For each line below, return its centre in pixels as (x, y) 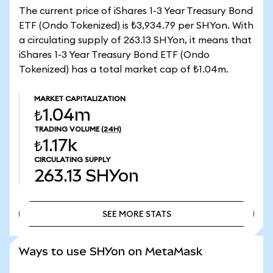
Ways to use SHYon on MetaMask (111, 251)
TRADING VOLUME (67, 129)
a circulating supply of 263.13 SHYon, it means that (135, 40)
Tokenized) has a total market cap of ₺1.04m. (124, 69)
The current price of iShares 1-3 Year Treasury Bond (136, 11)
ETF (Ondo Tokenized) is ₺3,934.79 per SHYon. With (136, 26)
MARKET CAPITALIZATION (80, 99)
